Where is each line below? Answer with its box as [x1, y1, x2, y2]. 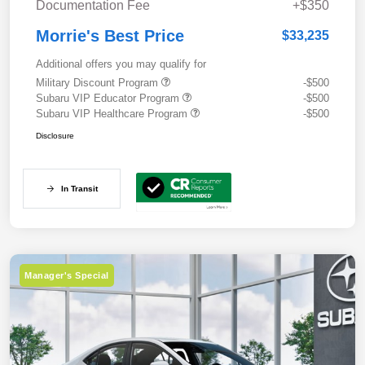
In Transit [60, 184, 98, 194]
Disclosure [36, 131, 74, 141]
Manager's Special [24, 270, 109, 281]
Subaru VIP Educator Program [36, 92, 182, 105]
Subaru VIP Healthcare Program [36, 108, 191, 121]
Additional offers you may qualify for [36, 58, 206, 71]
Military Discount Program [36, 77, 161, 90]
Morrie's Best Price [36, 27, 184, 46]
